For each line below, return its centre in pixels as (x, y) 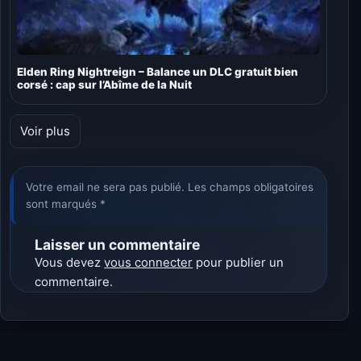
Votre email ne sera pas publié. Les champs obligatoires (170, 187)
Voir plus (46, 131)
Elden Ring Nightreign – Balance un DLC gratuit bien (158, 72)
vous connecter (149, 262)
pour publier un (239, 262)
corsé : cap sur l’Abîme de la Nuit (105, 85)
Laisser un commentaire (118, 245)
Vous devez (70, 262)
